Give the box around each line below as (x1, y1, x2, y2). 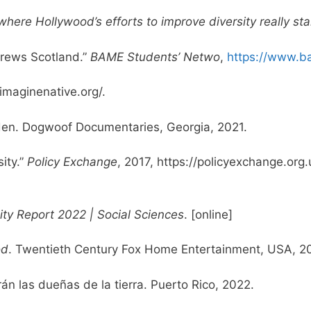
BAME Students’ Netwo (90, 49, 220, 64)
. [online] (184, 207, 236, 221)
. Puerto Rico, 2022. (144, 277, 258, 292)
